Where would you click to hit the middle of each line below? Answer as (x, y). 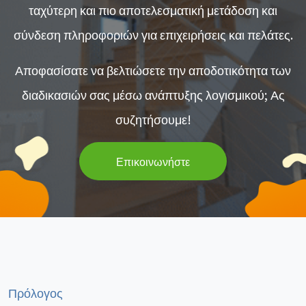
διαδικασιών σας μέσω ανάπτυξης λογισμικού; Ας (153, 94)
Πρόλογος (36, 292)
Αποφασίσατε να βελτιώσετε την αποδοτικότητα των (153, 69)
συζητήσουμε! (153, 119)
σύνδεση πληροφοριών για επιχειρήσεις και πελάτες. (153, 34)
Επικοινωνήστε (153, 161)
